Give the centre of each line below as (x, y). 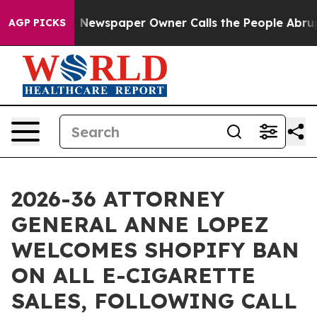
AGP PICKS (37, 23)
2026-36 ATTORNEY (118, 199)
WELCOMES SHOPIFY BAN (155, 250)
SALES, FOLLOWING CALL (154, 301)
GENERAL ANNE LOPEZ (140, 224)
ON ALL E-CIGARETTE (133, 275)
